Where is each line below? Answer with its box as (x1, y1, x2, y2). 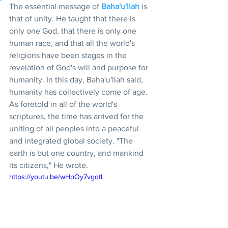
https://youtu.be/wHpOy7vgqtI (9, 172, 102, 181)
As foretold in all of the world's (9, 99, 119, 108)
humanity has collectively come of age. (9, 87, 150, 96)
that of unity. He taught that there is (9, 14, 137, 23)
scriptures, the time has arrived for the (9, 111, 146, 121)
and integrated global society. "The (9, 136, 135, 145)
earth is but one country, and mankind (9, 148, 146, 157)
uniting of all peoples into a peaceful (9, 124, 141, 133)
